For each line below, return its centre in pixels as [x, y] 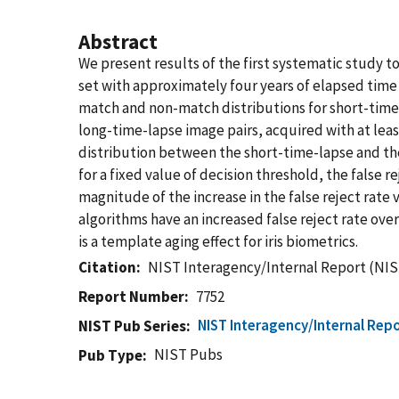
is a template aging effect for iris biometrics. [218, 241]
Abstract [118, 41]
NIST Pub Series [132, 326]
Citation [107, 267]
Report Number [131, 297]
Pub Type [110, 355]
